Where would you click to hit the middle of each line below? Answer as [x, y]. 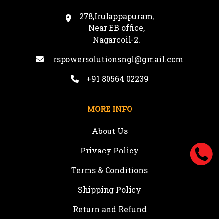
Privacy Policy [109, 151]
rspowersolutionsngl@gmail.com [117, 59]
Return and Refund [109, 209]
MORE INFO [109, 109]
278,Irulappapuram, [116, 16]
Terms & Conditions [109, 170]
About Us [109, 131]
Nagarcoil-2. [116, 40]
